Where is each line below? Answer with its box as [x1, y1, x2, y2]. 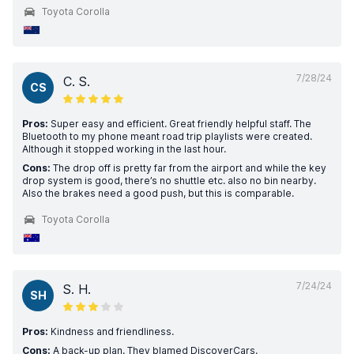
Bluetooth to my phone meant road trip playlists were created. [22, 130, 312, 142]
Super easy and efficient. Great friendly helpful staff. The [48, 118, 311, 130]
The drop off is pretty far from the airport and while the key [51, 162, 326, 174]
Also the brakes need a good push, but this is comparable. [22, 187, 294, 199]
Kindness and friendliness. [48, 326, 174, 337]
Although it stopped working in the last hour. [22, 143, 226, 155]
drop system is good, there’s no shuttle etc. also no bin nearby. [22, 175, 316, 186]
